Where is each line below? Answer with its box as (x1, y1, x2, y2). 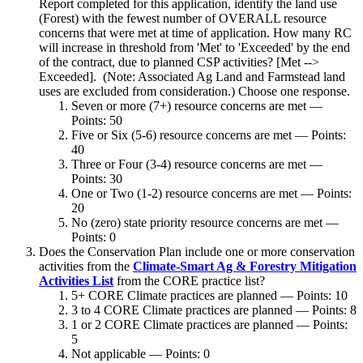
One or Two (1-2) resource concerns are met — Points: (71, 186, 352, 200)
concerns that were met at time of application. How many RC (39, 25, 352, 40)
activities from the (39, 258, 133, 273)
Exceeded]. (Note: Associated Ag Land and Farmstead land (39, 69, 345, 83)
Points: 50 (71, 113, 122, 127)
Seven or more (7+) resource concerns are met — (71, 98, 322, 113)
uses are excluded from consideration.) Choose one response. (39, 83, 350, 98)
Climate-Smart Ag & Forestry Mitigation (133, 258, 357, 273)
